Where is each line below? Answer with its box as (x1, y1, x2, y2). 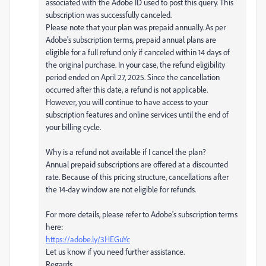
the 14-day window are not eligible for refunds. (46, 183, 196, 194)
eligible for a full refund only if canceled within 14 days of (46, 46, 230, 57)
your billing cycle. (46, 121, 101, 132)
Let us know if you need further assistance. (46, 246, 185, 256)
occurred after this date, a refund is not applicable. (46, 84, 208, 94)
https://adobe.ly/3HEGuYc (46, 233, 130, 244)
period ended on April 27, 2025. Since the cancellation (46, 71, 220, 82)
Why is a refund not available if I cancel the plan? (46, 146, 206, 157)
